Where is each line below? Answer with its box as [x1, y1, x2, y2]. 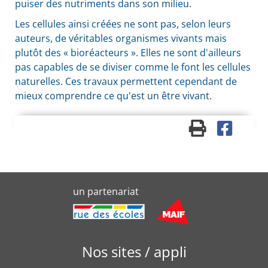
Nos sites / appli [81, 241, 187, 261]
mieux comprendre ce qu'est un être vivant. [15, 89, 212, 103]
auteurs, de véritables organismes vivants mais [15, 32, 227, 45]
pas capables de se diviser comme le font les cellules [15, 60, 251, 74]
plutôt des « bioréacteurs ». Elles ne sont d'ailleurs [15, 46, 241, 60]
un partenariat [73, 185, 139, 199]
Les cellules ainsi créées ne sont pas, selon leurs [15, 17, 231, 31]
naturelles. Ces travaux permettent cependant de [15, 75, 237, 89]
